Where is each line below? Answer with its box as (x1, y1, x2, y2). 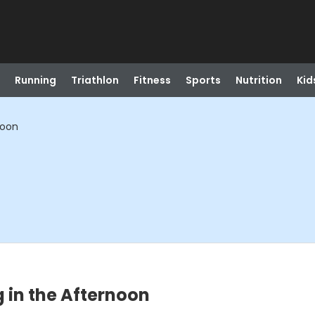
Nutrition (235, 73, 282, 87)
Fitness (133, 73, 171, 87)
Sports (185, 73, 221, 87)
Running (14, 73, 56, 87)
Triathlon (70, 73, 119, 87)
